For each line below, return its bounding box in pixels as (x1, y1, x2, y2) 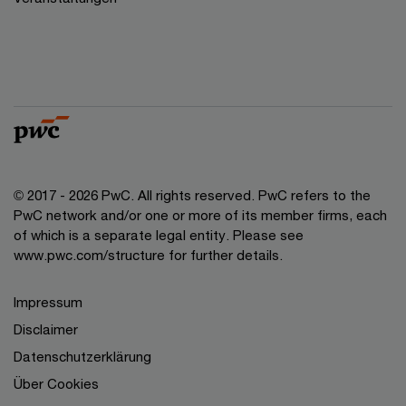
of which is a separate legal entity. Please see (14, 227, 304, 244)
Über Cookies (14, 375, 99, 392)
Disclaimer (14, 321, 78, 338)
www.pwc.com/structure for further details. (14, 246, 283, 264)
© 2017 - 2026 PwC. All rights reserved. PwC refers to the (14, 187, 371, 204)
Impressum (14, 294, 82, 311)
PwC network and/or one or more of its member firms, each (14, 207, 387, 224)
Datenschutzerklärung (14, 348, 151, 365)
